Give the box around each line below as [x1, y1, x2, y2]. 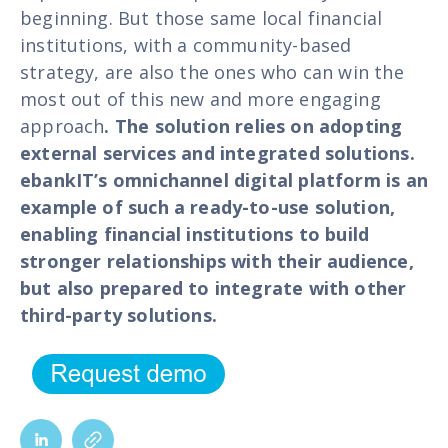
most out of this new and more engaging [20, 86, 381, 111]
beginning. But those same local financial [20, 5, 383, 30]
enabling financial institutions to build [20, 221, 370, 246]
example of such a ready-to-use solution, [20, 194, 396, 219]
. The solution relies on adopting [104, 113, 403, 138]
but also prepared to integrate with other [20, 275, 407, 300]
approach [20, 113, 105, 138]
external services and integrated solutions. [20, 140, 415, 165]
